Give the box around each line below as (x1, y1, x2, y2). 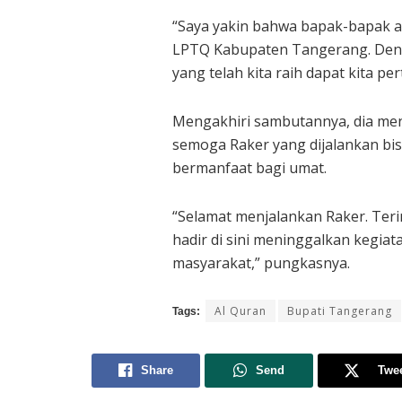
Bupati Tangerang (287, 303, 392, 319)
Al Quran (214, 303, 267, 319)
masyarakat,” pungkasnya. (172, 253, 350, 273)
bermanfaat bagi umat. (172, 158, 327, 178)
